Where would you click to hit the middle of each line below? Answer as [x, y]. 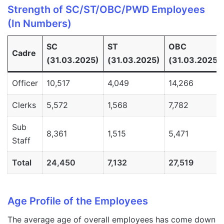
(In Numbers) [39, 24]
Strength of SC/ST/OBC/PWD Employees [106, 10]
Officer [25, 83]
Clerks [24, 105]
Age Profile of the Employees [78, 201]
